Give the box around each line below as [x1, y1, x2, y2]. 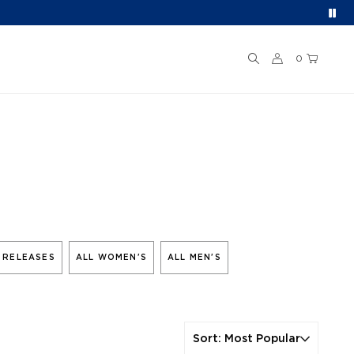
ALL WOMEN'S [75, 254, 148, 262]
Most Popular [224, 333, 300, 345]
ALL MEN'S [168, 254, 221, 262]
